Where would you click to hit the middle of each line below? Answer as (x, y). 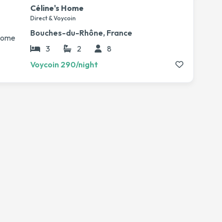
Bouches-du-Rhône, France (81, 33)
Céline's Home (57, 8)
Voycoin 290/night (64, 64)
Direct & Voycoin (53, 18)
